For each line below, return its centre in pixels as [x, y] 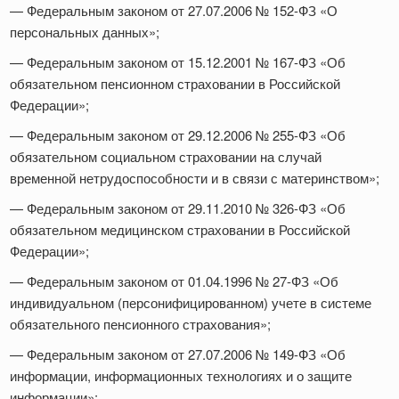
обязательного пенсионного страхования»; [142, 324]
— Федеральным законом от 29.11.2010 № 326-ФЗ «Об [178, 208]
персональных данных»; [86, 32]
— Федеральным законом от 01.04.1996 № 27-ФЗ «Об [174, 281]
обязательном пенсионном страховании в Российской [175, 84]
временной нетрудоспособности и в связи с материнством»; [196, 178]
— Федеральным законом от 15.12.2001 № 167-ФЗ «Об [178, 62]
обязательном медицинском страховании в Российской [180, 230]
